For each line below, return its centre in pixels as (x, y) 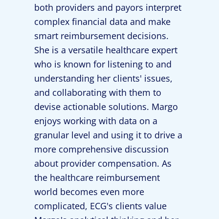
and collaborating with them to (98, 92)
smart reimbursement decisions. (101, 36)
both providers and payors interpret (108, 7)
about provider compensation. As (103, 163)
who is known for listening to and (103, 64)
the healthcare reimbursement (97, 177)
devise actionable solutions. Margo (106, 107)
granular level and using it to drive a (108, 135)
